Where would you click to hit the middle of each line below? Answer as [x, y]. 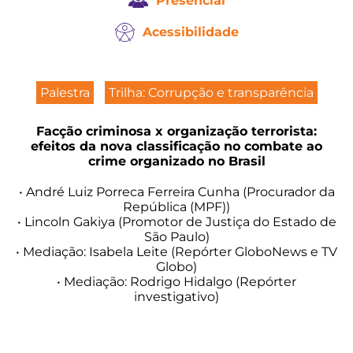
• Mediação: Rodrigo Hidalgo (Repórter [176, 282]
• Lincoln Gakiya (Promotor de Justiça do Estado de [176, 222]
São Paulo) [176, 237]
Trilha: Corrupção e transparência [211, 93]
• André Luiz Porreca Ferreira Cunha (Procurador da [176, 192]
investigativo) [176, 297]
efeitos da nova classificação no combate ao [176, 146]
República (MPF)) [176, 207]
